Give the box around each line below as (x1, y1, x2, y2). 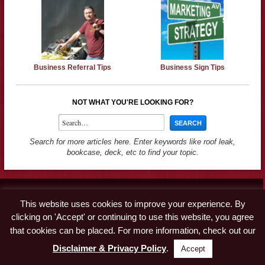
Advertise (14, 205, 47, 214)
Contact (14, 191, 41, 201)
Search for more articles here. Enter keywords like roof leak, (30, 137, 235, 147)
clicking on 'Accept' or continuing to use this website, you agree (11, 212, 254, 222)
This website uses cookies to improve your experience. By (20, 198, 245, 209)
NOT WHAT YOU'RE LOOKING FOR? (72, 98, 193, 107)
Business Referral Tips (34, 63, 112, 72)
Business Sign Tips (160, 63, 225, 72)
